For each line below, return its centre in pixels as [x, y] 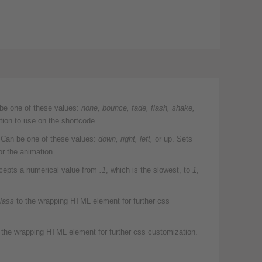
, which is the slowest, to [149, 170]
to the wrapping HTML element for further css [92, 201]
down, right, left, [127, 139]
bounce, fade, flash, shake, [149, 108]
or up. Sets [174, 139]
